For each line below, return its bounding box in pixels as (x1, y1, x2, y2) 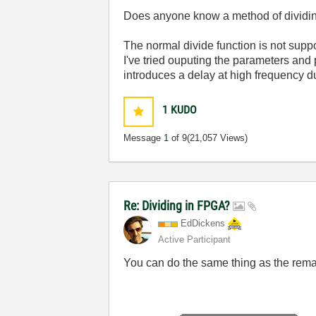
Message (123, 133, 164, 143)
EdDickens (181, 218, 226, 229)
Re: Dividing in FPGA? (123, 198, 233, 213)
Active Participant (158, 234, 231, 245)
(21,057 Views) (187, 133, 248, 143)
